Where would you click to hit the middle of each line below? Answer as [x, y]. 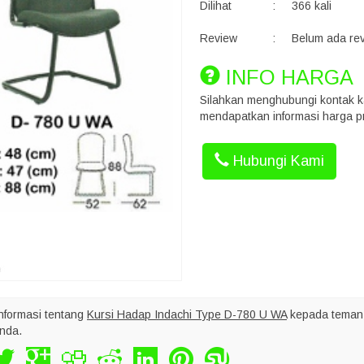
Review [218, 38]
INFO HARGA [286, 77]
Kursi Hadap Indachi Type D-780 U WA [187, 314]
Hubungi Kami [276, 161]
